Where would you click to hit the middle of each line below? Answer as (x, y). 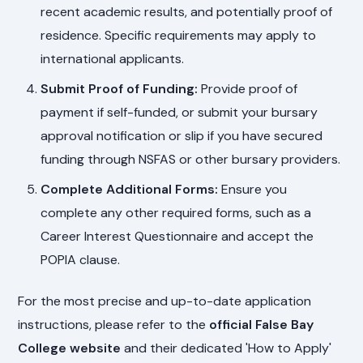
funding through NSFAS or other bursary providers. (191, 160)
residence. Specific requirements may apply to (179, 36)
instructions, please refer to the (114, 325)
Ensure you (253, 190)
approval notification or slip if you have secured (182, 136)
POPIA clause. (81, 260)
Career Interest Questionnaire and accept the (177, 237)
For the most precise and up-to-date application (165, 301)
